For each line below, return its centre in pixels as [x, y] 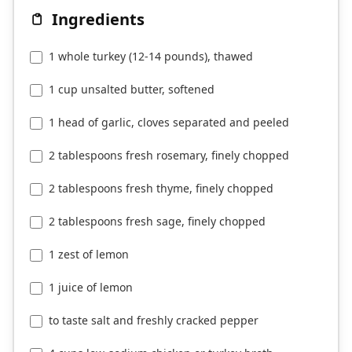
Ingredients [98, 19]
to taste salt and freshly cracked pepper [154, 320]
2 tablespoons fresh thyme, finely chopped [161, 188]
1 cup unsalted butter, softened [132, 89]
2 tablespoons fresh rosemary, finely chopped [169, 155]
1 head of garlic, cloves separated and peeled [169, 122]
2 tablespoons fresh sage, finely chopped [157, 221]
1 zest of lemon [89, 254]
